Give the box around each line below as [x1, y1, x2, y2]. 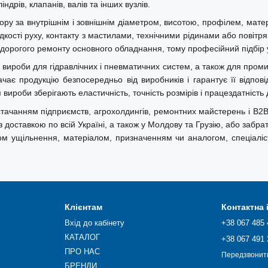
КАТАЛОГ [64, 233, 100, 242]
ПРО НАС [64, 247, 100, 256]
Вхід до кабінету [64, 218, 124, 227]
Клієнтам [64, 202, 102, 212]
